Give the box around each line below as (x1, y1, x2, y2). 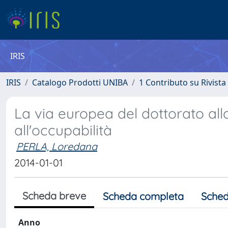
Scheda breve (22, 189, 86, 202)
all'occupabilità (14, 121, 112, 139)
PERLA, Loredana (16, 140, 97, 153)
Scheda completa (103, 190, 184, 203)
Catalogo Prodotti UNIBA (32, 77, 128, 88)
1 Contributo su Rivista (139, 77, 226, 88)
